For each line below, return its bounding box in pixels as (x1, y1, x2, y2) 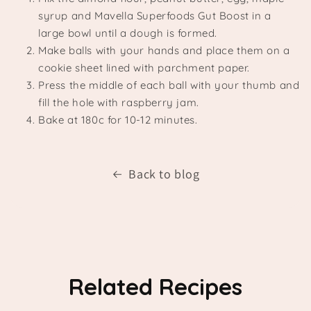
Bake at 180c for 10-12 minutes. (38, 113, 198, 127)
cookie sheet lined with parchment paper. (38, 61, 251, 75)
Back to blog (128, 166, 200, 183)
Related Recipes (69, 272, 242, 301)
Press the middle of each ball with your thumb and (38, 78, 300, 92)
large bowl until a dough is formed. (38, 26, 218, 40)
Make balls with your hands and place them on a (38, 44, 290, 58)
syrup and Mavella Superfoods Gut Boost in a (38, 9, 271, 23)
